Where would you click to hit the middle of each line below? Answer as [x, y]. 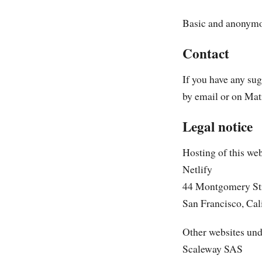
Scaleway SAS [213, 249]
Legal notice [218, 126]
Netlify [197, 169]
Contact [206, 53]
